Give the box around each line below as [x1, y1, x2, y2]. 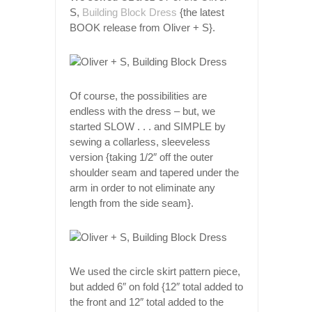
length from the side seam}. [70, 196, 194, 209]
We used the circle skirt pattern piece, [70, 265, 240, 277]
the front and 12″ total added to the [70, 295, 224, 308]
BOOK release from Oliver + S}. [70, 21, 215, 33]
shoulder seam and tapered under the [70, 166, 239, 178]
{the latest [177, 6, 224, 18]
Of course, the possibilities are [70, 89, 207, 102]
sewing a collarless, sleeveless [70, 135, 210, 148]
